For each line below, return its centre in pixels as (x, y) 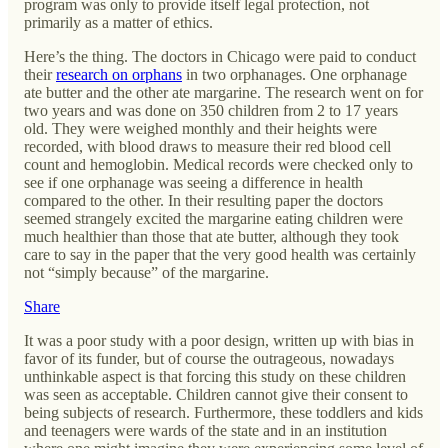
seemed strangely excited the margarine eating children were (213, 218)
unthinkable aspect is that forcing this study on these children (215, 376)
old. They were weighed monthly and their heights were (200, 128)
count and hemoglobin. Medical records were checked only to (218, 164)
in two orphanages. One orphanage (294, 74)
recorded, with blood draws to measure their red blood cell (207, 146)
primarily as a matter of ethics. (118, 22)
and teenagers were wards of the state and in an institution (205, 430)
